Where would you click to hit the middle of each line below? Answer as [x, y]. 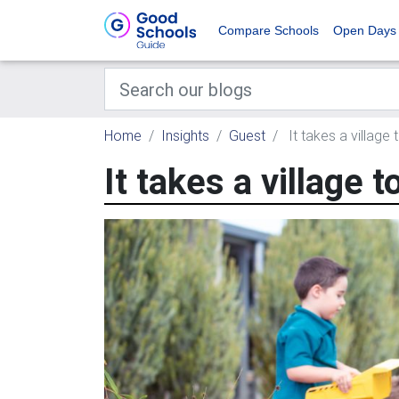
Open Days [365, 30]
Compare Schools [269, 30]
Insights [185, 135]
